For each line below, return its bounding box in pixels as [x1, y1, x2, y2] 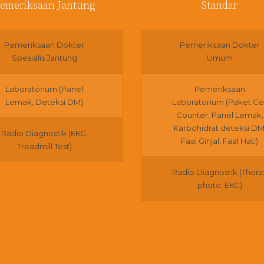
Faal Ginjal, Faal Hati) [181, 136, 259, 146]
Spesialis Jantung [11, 53, 77, 62]
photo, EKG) [197, 180, 242, 190]
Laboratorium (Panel [5, 84, 84, 94]
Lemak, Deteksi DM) [5, 97, 84, 107]
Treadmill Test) [16, 141, 72, 151]
